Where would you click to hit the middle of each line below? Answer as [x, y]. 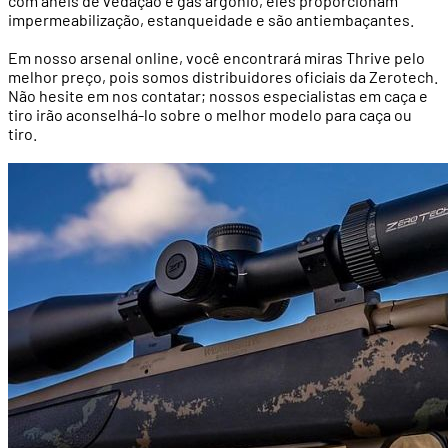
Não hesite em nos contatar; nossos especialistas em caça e [218, 96]
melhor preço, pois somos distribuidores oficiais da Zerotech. [223, 77]
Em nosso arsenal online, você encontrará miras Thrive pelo [216, 58]
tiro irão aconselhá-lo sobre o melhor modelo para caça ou [210, 115]
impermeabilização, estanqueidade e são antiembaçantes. [211, 20]
